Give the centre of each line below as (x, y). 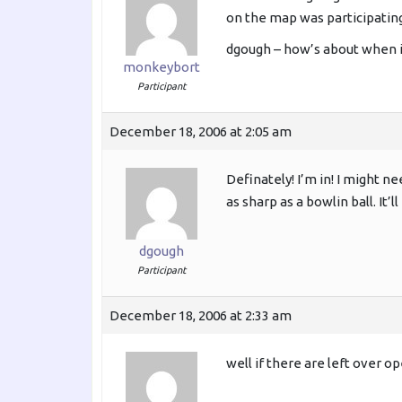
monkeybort (161, 67)
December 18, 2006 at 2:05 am (201, 132)
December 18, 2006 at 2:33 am (201, 316)
